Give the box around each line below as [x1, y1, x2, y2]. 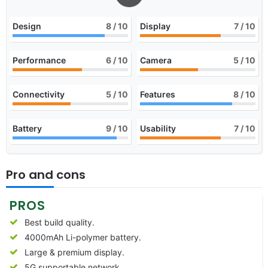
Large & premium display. [25, 246, 124, 257]
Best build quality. [25, 217, 95, 227]
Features [140, 89, 175, 99]
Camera [140, 54, 172, 65]
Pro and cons [6, 166, 86, 183]
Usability [140, 123, 176, 133]
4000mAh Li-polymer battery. [25, 232, 141, 242]
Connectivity [13, 89, 65, 99]
